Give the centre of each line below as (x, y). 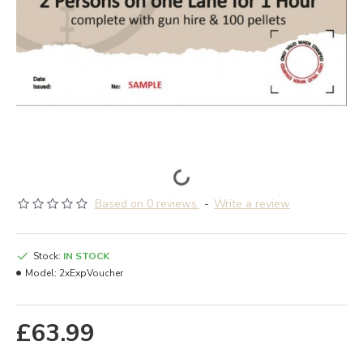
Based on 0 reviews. (147, 204)
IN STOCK (86, 256)
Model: (41, 273)
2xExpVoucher (91, 273)
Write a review (252, 204)
